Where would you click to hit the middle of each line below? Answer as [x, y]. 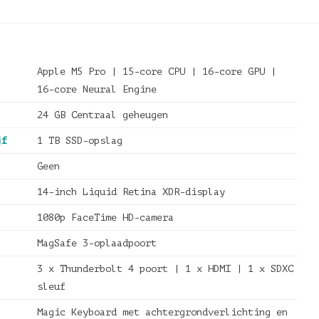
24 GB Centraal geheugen [102, 115]
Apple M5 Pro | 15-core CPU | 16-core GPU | [156, 72]
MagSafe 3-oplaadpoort [96, 243]
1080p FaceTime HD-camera [105, 218]
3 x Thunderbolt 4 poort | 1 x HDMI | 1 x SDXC [165, 269]
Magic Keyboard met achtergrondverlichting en [162, 312]
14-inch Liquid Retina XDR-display [131, 192]
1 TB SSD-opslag [79, 141]
